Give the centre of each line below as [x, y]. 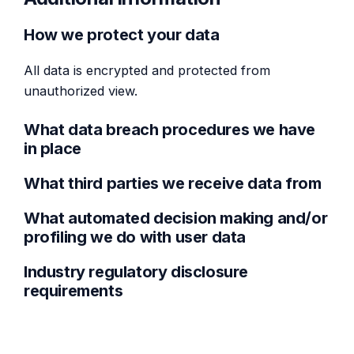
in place [53, 149]
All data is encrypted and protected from [147, 70]
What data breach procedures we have [170, 130]
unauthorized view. [81, 90]
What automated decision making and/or [176, 218]
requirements [73, 291]
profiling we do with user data [135, 237]
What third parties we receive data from [173, 184]
